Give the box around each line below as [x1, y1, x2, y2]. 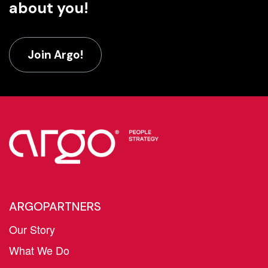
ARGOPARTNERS [9, 198, 101, 214]
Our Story [9, 221, 55, 237]
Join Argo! [28, 47, 83, 62]
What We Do [9, 242, 69, 258]
